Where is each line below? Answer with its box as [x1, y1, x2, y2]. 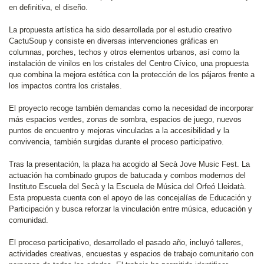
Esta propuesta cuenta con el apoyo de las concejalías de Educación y [9, 193, 252, 202]
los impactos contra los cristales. [9, 81, 122, 90]
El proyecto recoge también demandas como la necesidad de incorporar [9, 104, 253, 113]
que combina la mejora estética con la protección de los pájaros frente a [9, 70, 255, 79]
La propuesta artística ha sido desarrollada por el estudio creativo [9, 25, 232, 34]
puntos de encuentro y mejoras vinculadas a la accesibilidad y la [9, 126, 229, 135]
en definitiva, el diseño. [9, 3, 88, 12]
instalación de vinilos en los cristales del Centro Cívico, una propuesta [9, 59, 249, 68]
